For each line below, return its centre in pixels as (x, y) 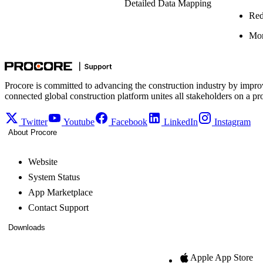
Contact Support (58, 207)
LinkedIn (181, 122)
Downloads (27, 227)
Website (43, 161)
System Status (54, 177)
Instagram (232, 122)
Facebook (129, 122)
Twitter (34, 122)
